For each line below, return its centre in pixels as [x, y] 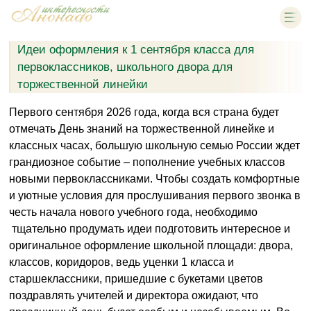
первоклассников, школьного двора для [125, 67]
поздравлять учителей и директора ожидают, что [134, 295]
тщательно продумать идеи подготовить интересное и [150, 229]
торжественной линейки [83, 84]
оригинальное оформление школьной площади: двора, [151, 245]
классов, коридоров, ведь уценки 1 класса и [121, 262]
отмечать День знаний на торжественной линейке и [142, 129]
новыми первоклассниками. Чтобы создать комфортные [154, 179]
